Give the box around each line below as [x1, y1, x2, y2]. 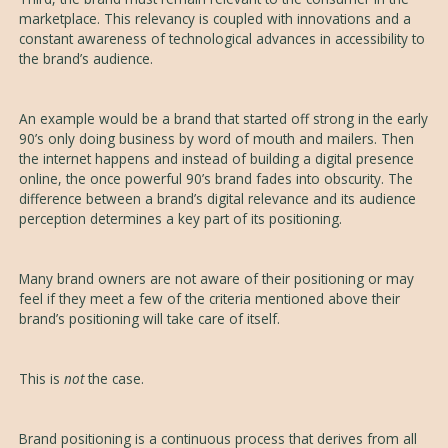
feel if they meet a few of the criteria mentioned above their [18, 289, 400, 308]
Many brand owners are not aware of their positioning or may [18, 269, 414, 288]
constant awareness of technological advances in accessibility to [18, 29, 425, 48]
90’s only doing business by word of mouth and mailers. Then [18, 129, 414, 148]
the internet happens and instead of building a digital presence [18, 149, 414, 168]
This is [18, 369, 64, 388]
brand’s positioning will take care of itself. [18, 309, 280, 328]
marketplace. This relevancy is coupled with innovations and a [18, 9, 411, 28]
